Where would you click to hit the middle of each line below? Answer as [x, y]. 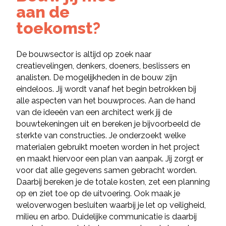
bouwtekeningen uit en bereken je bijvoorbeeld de [108, 124]
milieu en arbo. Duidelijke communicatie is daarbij [106, 217]
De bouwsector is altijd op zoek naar [84, 54]
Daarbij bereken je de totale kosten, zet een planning [113, 182]
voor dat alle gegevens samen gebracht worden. [106, 171]
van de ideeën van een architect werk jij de [94, 112]
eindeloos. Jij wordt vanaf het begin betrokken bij [106, 89]
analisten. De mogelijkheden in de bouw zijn [97, 78]
